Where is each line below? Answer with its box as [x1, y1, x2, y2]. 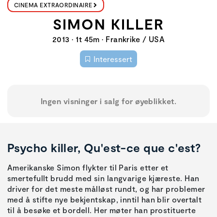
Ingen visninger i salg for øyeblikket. [40, 96, 177, 106]
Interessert [93, 54, 132, 63]
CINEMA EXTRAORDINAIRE [14, 1, 93, 8]
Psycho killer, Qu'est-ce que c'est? [7, 140, 201, 155]
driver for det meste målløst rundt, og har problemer [7, 184, 205, 194]
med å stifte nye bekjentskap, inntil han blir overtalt [7, 195, 202, 204]
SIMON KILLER [53, 15, 164, 32]
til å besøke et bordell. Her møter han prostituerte [7, 205, 196, 215]
